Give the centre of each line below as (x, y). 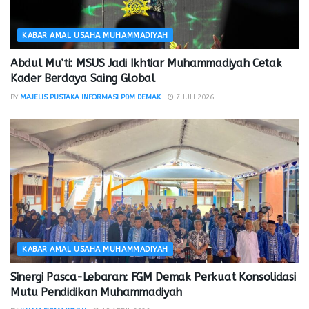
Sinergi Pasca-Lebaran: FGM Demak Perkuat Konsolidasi (153, 277)
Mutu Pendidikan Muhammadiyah (97, 292)
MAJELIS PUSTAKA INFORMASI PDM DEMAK (90, 97)
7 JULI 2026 (194, 97)
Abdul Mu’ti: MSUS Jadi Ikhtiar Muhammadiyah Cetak (146, 63)
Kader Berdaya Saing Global (83, 78)
